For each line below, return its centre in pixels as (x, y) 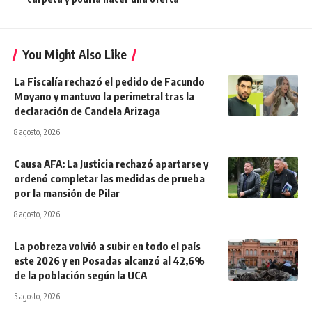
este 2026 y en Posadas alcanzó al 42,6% (109, 260)
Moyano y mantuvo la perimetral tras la (104, 96)
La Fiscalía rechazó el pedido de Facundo (109, 81)
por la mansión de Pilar (67, 193)
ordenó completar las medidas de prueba (109, 178)
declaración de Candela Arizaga (87, 110)
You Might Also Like (75, 54)
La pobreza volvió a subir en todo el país (107, 245)
